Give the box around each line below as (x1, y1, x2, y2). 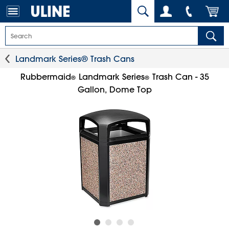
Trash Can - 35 (149, 72, 209, 82)
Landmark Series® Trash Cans (15, 54, 134, 64)
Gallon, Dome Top (77, 84, 152, 95)
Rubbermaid (20, 72, 71, 82)
